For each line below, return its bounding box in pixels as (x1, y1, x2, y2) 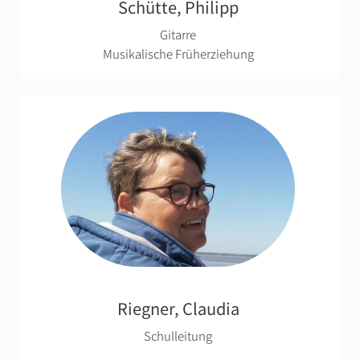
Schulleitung (144, 326, 212, 344)
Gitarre (160, 25, 196, 43)
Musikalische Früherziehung (102, 44, 254, 62)
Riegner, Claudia (117, 296, 239, 320)
